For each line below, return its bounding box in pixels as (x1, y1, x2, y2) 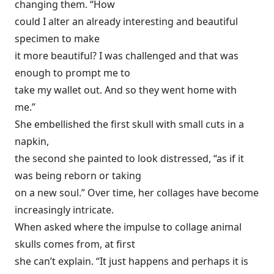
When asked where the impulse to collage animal (15, 220, 242, 234)
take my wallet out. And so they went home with (15, 83, 237, 97)
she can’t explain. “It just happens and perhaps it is (15, 254, 248, 268)
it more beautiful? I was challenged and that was (15, 49, 239, 62)
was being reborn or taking (15, 169, 141, 182)
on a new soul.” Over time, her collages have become (15, 186, 259, 199)
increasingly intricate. (15, 203, 114, 217)
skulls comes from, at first (15, 237, 135, 251)
